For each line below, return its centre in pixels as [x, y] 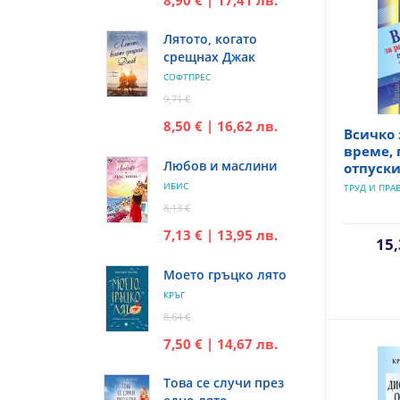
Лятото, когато [210, 38]
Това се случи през [223, 382]
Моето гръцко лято [225, 274]
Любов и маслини [220, 165]
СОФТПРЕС [187, 76]
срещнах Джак [209, 56]
